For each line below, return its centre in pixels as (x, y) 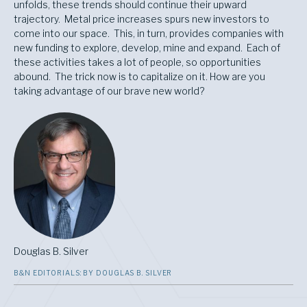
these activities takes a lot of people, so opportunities (137, 62)
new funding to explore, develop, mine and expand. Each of (147, 48)
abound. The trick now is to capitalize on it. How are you (139, 77)
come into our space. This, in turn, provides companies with (149, 34)
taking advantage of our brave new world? (109, 91)
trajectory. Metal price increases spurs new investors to (142, 19)
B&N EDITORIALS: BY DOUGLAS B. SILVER (93, 273)
